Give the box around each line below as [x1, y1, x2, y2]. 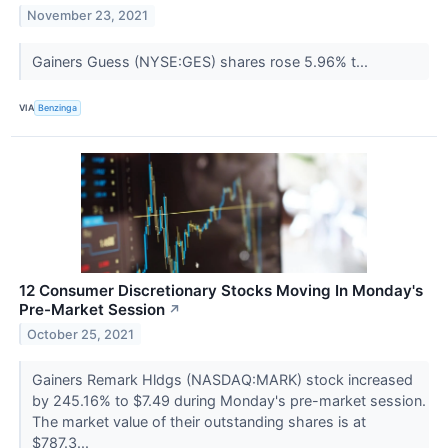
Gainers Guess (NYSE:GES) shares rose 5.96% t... [31, 52, 372, 70]
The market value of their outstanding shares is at [31, 412, 366, 430]
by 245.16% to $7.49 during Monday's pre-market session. [31, 391, 426, 409]
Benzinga [38, 102, 78, 114]
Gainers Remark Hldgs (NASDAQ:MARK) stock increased [31, 370, 413, 388]
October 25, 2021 [27, 326, 135, 342]
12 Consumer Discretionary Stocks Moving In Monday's [19, 280, 423, 300]
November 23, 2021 [27, 8, 149, 24]
